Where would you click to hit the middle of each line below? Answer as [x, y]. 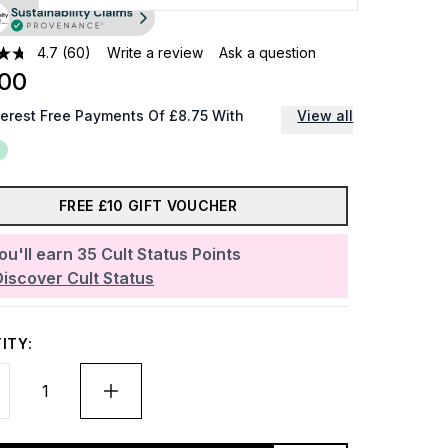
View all [325, 115]
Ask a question [268, 52]
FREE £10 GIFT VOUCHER [148, 205]
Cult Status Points [171, 254]
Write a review [155, 52]
